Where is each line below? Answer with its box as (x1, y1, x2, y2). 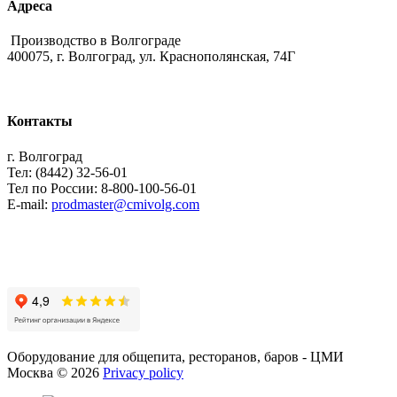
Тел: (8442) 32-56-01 (7, 164, 128, 180)
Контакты (7, 113, 73, 129)
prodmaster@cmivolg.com (51, 196, 199, 212)
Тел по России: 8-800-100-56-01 (7, 180, 197, 196)
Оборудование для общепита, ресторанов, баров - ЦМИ (7, 348, 344, 364)
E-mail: (7, 196, 51, 212)
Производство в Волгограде (7, 32, 181, 48)
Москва (7, 364, 53, 380)
